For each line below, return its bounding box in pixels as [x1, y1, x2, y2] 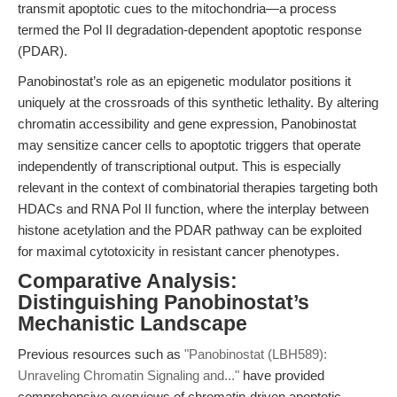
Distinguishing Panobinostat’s [18, 292, 309, 314]
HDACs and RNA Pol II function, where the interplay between [18, 201, 369, 216]
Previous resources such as [18, 346, 184, 362]
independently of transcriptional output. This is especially [18, 159, 341, 174]
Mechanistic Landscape [18, 313, 247, 335]
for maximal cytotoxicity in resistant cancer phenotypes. [18, 244, 339, 259]
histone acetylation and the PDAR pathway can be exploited [18, 222, 362, 237]
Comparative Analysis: [18, 270, 237, 292]
